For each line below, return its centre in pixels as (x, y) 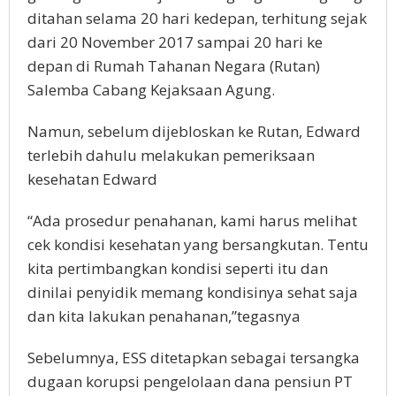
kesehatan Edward (92, 179)
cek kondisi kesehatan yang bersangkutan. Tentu (198, 245)
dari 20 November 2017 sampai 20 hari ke (175, 42)
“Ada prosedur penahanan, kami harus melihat (192, 221)
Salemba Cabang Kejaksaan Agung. (151, 90)
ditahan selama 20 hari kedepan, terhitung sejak (197, 19)
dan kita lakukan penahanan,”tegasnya (164, 316)
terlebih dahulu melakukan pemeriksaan (171, 156)
